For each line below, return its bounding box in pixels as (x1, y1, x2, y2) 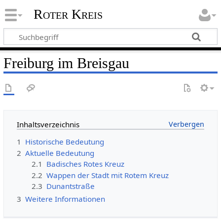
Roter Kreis (33, 6, 103, 22)
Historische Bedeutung (25, 137, 104, 147)
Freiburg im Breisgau (3, 54, 129, 72)
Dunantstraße (46, 181, 95, 191)
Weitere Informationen (25, 193, 105, 204)
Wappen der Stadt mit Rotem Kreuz (46, 170, 169, 180)
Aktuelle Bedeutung (25, 147, 94, 158)
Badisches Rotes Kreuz (46, 159, 125, 169)
